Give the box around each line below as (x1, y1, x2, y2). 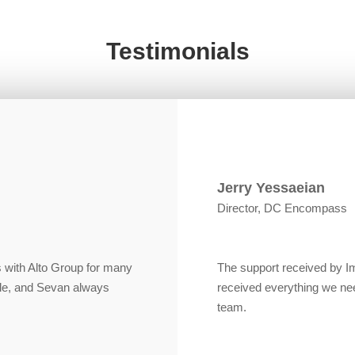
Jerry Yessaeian (217, 180, 325, 197)
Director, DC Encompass (217, 201, 347, 216)
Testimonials (105, 38, 250, 65)
